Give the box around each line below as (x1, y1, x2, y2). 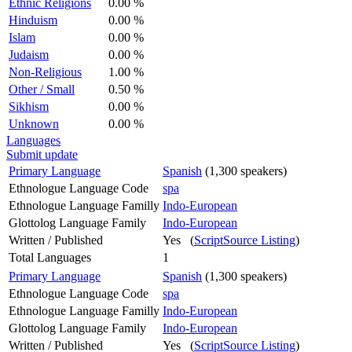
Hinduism (9, 13, 57, 27)
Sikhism (9, 99, 49, 113)
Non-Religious (9, 64, 82, 79)
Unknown (9, 116, 59, 130)
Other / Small (9, 82, 75, 96)
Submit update (6, 147, 78, 161)
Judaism (9, 47, 49, 61)
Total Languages (9, 250, 91, 264)
